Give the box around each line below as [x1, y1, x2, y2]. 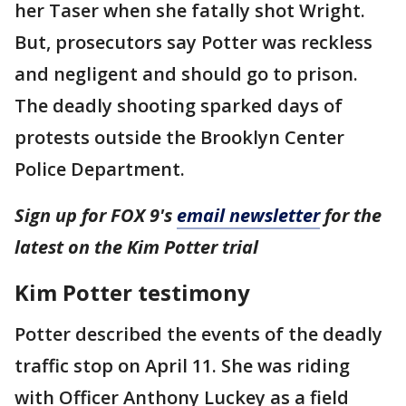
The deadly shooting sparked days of [14, 93, 343, 118]
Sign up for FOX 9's [14, 203, 177, 227]
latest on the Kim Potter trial [14, 235, 258, 259]
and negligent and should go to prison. [14, 62, 358, 86]
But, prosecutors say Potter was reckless [14, 30, 372, 54]
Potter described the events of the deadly [14, 322, 382, 346]
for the [320, 203, 382, 227]
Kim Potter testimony [14, 277, 250, 307]
